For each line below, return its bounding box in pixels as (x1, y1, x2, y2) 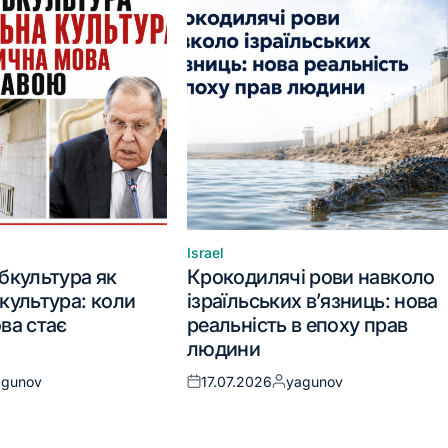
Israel (187, 243, 224, 261)
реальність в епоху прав (187, 312, 408, 337)
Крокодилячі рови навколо (187, 264, 435, 289)
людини (187, 336, 261, 361)
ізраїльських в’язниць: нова (187, 288, 438, 313)
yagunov (286, 372, 343, 390)
